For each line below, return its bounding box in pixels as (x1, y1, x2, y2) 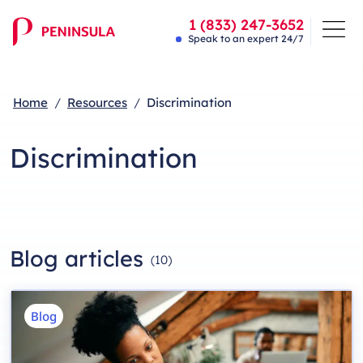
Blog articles (10, 245, 143, 272)
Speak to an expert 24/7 (188, 32, 304, 45)
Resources (67, 95, 127, 110)
